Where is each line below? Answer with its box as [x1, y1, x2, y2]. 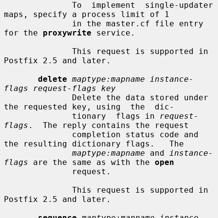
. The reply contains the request [28, 120, 189, 130]
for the [4, 28, 43, 37]
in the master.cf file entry [4, 18, 72, 28]
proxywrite [43, 28, 91, 37]
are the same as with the [28, 157, 155, 167]
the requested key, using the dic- [4, 102, 174, 111]
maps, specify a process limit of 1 [4, 9, 169, 19]
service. [91, 28, 135, 37]
